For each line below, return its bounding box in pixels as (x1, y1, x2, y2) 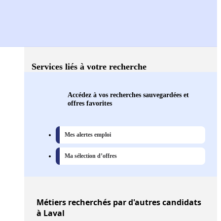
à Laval (37, 208, 65, 219)
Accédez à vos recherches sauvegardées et (68, 91, 189, 99)
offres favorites (68, 99, 112, 108)
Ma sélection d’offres (65, 152, 117, 160)
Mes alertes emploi (65, 131, 111, 139)
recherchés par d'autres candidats (66, 197, 201, 208)
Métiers (37, 197, 66, 208)
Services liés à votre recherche (32, 62, 147, 72)
